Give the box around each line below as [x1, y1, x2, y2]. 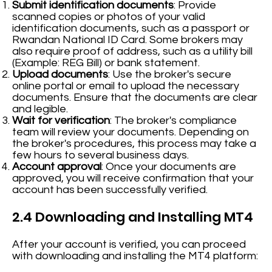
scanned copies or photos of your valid [12, 11, 206, 23]
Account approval [12, 161, 102, 173]
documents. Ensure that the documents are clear [12, 92, 258, 104]
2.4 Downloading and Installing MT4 [12, 208, 254, 227]
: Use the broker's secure [108, 69, 232, 81]
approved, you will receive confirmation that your [12, 172, 254, 185]
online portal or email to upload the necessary [12, 80, 240, 92]
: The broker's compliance [110, 115, 237, 127]
